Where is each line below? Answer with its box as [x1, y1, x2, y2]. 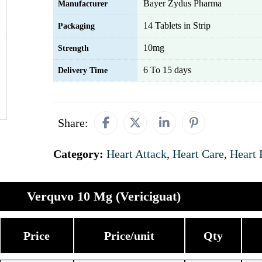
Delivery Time [58, 66, 108, 75]
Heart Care [173, 147, 224, 160]
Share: [58, 116, 88, 129]
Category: [53, 147, 106, 160]
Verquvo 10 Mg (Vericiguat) [27, 189, 181, 204]
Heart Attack [106, 147, 167, 160]
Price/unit [104, 229, 154, 242]
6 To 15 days [143, 65, 191, 75]
